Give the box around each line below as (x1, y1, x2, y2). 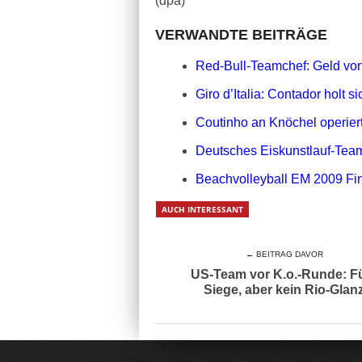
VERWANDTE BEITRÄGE (155, 27, 327, 43)
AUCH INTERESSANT (162, 204, 243, 215)
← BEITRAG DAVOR (246, 250, 323, 259)
